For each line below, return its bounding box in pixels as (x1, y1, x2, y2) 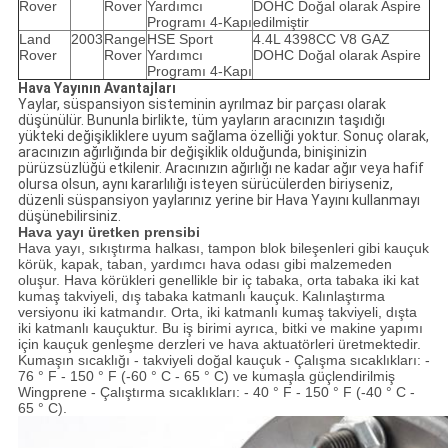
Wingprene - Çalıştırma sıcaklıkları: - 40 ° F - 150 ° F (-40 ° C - (17, 384, 415, 401)
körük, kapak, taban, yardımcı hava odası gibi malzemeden (17, 256, 392, 273)
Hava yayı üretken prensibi (17, 224, 200, 241)
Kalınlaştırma (301, 288, 385, 305)
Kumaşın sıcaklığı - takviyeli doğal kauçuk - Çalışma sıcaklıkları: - (17, 352, 430, 369)
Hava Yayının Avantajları (17, 80, 176, 97)
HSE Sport (146, 31, 213, 48)
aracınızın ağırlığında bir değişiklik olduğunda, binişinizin (17, 144, 367, 161)
